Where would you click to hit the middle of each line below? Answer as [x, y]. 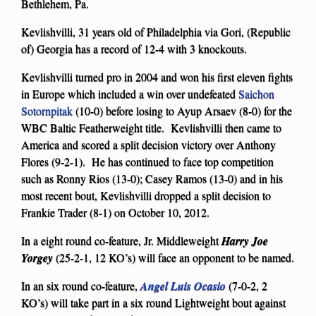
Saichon [256, 93]
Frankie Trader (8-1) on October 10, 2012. [115, 212]
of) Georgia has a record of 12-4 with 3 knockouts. [134, 48]
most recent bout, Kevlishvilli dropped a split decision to [146, 195]
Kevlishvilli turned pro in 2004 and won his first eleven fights [157, 76]
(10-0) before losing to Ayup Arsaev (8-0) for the [182, 110]
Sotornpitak [47, 110]
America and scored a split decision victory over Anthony [148, 144]
